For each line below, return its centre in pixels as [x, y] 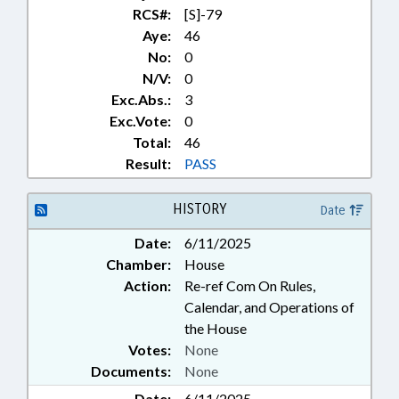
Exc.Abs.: [141, 99]
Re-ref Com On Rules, [250, 285]
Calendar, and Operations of [269, 307]
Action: [147, 285]
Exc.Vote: [140, 121]
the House [216, 328]
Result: [148, 163]
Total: [152, 142]
